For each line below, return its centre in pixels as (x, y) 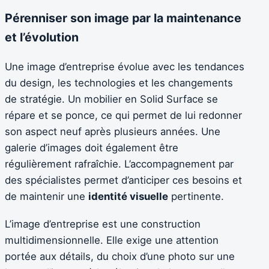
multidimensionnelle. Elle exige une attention (112, 240)
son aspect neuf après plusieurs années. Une (113, 132)
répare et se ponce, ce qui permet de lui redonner (123, 116)
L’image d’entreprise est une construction (103, 224)
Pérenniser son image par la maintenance (123, 18)
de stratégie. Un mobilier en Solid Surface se (111, 99)
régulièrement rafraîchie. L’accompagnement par (119, 164)
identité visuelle (128, 197)
